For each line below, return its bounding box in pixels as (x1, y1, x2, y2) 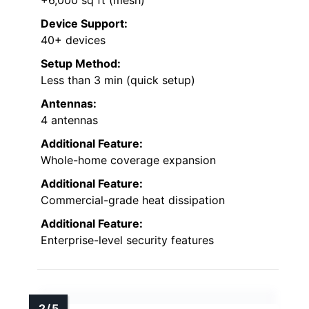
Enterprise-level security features (41, 232, 214, 247)
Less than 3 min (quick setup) (41, 72, 195, 87)
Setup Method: (41, 56, 121, 70)
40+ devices (41, 32, 106, 47)
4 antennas (41, 112, 98, 127)
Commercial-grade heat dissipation (41, 192, 225, 207)
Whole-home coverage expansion (41, 152, 216, 167)
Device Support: (41, 16, 128, 30)
